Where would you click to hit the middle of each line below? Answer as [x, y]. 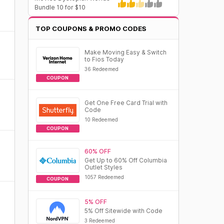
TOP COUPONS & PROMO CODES [91, 28]
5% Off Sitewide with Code [123, 211]
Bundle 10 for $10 [60, 7]
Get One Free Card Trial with [126, 103]
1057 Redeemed [104, 177]
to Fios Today [104, 59]
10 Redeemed [101, 119]
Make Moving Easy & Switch [125, 52]
